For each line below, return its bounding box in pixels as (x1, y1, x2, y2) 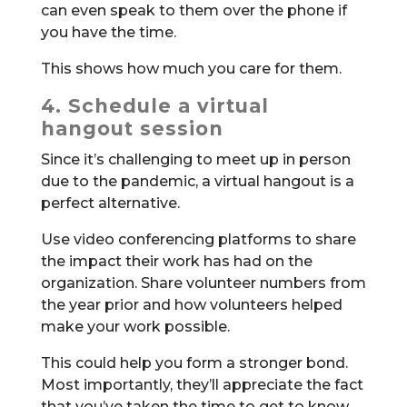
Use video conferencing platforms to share (40, 231, 356, 249)
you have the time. (40, 24, 176, 42)
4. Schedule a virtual (40, 94, 269, 118)
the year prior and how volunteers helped (40, 296, 342, 314)
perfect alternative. (40, 194, 180, 213)
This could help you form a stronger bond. (40, 354, 348, 372)
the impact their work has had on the (40, 253, 313, 271)
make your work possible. (40, 318, 230, 336)
